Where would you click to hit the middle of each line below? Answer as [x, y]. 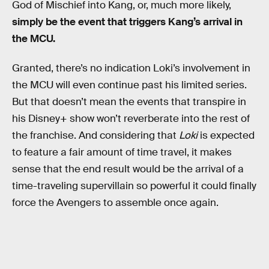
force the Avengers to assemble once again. [115, 203]
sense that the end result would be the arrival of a [128, 169]
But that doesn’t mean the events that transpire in [129, 102]
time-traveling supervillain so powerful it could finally [134, 186]
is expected [226, 136]
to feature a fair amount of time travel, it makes [122, 153]
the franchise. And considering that [95, 136]
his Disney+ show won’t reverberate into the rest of [131, 119]
